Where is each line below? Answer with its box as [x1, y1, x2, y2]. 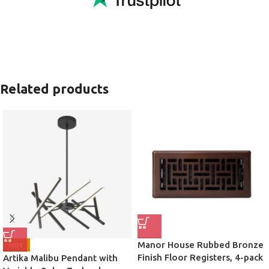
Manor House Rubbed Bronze [138, 240, 264, 250]
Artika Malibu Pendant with [3, 253, 118, 264]
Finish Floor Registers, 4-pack [138, 252, 263, 263]
